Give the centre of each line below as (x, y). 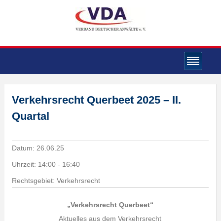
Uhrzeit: (25, 164)
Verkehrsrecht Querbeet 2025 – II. (96, 100)
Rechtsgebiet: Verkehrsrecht (56, 181)
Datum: (24, 148)
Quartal (30, 116)
